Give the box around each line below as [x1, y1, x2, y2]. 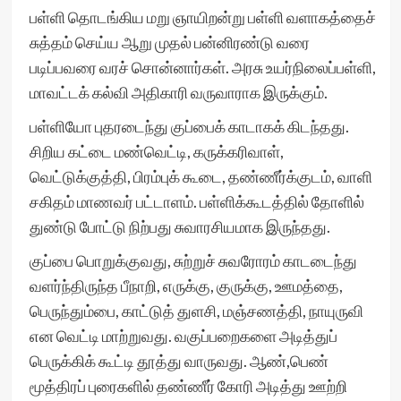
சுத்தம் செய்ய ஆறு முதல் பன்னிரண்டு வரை [29, 32, 310, 52]
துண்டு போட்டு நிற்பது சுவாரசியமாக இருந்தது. [29, 217, 330, 236]
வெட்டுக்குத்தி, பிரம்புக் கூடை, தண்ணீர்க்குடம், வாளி [29, 166, 372, 186]
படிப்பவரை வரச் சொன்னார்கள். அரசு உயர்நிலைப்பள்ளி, [29, 57, 376, 77]
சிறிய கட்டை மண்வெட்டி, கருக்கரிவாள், [29, 141, 284, 161]
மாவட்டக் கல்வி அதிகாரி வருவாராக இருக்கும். [29, 82, 328, 102]
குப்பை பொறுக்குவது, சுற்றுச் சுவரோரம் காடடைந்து [29, 251, 357, 270]
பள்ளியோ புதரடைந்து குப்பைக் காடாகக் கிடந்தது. [29, 116, 349, 136]
